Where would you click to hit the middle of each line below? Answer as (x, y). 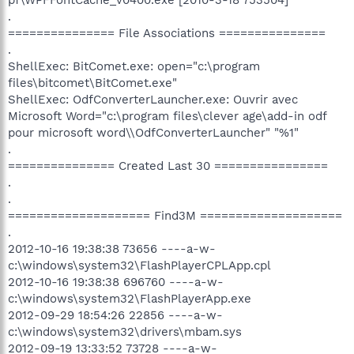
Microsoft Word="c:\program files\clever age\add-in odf (167, 116)
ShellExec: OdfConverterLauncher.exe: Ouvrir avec (153, 99)
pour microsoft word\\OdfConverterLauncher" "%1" (153, 132)
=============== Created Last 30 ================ (168, 166)
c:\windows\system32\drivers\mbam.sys (125, 331)
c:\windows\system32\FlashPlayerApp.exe (130, 298)
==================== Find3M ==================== (175, 215)
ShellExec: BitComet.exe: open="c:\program (134, 66)
